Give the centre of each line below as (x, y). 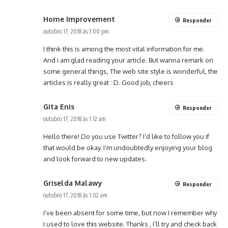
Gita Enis (59, 107)
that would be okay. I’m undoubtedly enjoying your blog (128, 148)
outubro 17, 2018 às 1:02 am (75, 195)
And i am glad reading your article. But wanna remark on (128, 60)
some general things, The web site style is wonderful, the (131, 72)
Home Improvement (79, 19)
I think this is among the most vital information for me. (124, 49)
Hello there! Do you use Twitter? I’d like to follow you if (126, 137)
